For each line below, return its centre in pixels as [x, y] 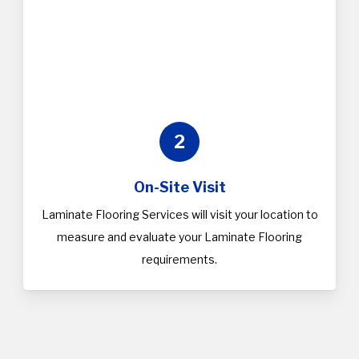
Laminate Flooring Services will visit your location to [179, 215]
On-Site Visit [179, 188]
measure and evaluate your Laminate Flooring [179, 237]
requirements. [179, 260]
